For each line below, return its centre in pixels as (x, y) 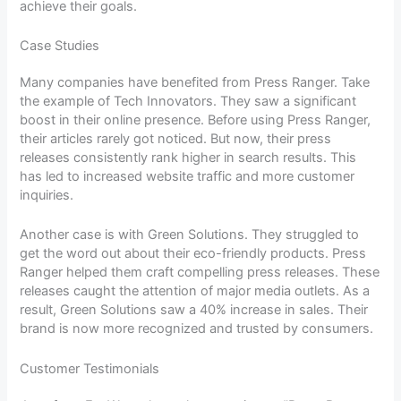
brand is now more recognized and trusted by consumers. (197, 329)
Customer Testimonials (90, 368)
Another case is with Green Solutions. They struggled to (190, 235)
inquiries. (47, 196)
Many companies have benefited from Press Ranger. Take (195, 83)
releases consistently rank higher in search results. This (188, 158)
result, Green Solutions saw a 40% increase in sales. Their (194, 310)
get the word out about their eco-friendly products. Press (193, 254)
